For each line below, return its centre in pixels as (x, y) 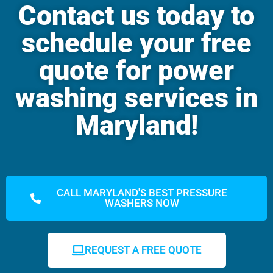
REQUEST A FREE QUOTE (143, 250)
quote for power (136, 71)
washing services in (136, 98)
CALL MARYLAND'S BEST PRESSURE (142, 193)
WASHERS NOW (142, 203)
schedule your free (136, 43)
